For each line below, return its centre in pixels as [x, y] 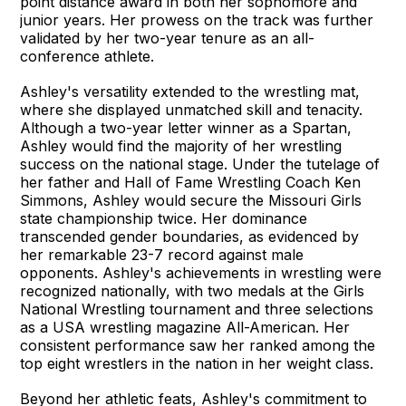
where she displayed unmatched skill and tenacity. [192, 109]
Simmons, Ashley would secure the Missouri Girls [191, 200]
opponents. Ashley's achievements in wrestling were [201, 272]
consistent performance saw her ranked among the [198, 345]
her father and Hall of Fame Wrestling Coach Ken [191, 182]
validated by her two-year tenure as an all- [168, 38]
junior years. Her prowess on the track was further [197, 19]
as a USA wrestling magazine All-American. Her [185, 327]
